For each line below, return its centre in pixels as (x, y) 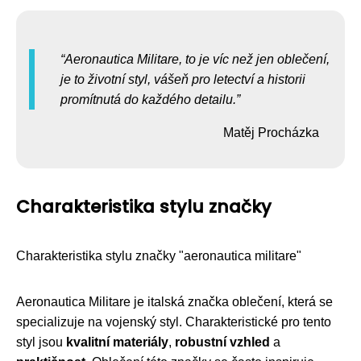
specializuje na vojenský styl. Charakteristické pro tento (174, 322)
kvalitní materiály (117, 342)
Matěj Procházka (271, 133)
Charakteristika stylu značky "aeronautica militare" (159, 256)
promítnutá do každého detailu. (148, 100)
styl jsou (41, 342)
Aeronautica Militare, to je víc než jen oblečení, (197, 60)
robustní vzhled (222, 342)
